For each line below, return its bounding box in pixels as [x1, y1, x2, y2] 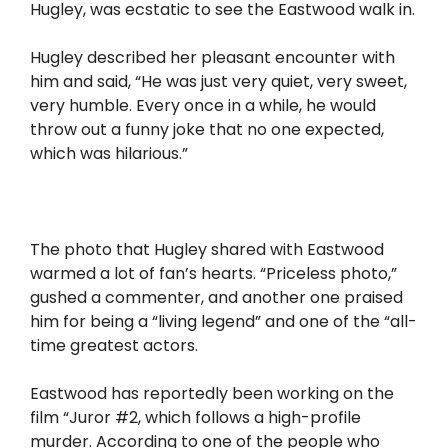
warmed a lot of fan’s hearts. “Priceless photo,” [30, 262, 397, 286]
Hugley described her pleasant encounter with [30, 46, 395, 70]
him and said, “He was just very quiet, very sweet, [30, 70, 407, 94]
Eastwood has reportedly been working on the [30, 382, 394, 406]
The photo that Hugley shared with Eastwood [30, 238, 384, 262]
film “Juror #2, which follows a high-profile [30, 406, 361, 430]
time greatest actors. [30, 334, 198, 358]
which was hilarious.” [30, 142, 188, 166]
